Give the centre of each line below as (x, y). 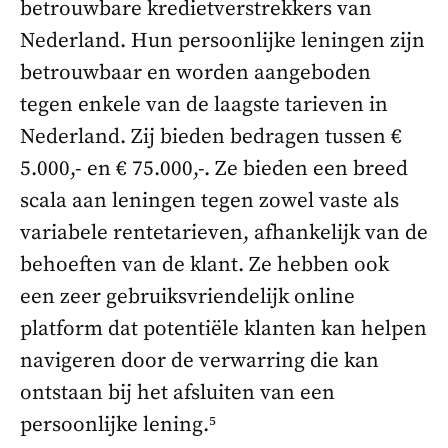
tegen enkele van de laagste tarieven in (204, 104)
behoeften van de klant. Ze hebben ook (204, 264)
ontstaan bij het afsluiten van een (177, 392)
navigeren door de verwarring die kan (199, 360)
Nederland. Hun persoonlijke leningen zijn (222, 40)
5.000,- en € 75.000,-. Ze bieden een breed (214, 168)
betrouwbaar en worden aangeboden (195, 72)
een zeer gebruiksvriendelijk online (187, 296)
